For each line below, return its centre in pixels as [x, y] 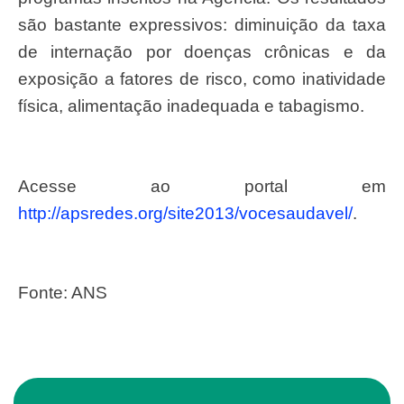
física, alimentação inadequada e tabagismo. [191, 106]
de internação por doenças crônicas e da [202, 51]
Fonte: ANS [68, 293]
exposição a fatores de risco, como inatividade [202, 78]
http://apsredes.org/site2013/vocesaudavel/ [185, 213]
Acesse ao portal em [208, 186]
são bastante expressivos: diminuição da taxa [202, 24]
